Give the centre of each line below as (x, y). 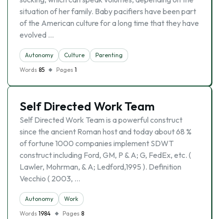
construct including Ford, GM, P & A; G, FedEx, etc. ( (105, 155)
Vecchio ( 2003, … (50, 178)
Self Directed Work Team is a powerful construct (101, 120)
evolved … (37, 35)
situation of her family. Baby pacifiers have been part (108, 11)
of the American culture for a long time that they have (109, 23)
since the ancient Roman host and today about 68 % (106, 131)
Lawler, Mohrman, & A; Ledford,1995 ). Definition (100, 167)
